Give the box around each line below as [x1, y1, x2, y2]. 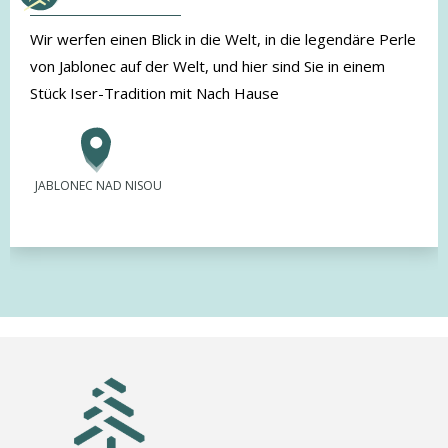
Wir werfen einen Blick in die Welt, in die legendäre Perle [30, 28, 416, 49]
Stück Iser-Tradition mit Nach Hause [30, 82, 279, 103]
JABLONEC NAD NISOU [35, 176, 162, 194]
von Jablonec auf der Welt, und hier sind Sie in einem [30, 55, 385, 76]
